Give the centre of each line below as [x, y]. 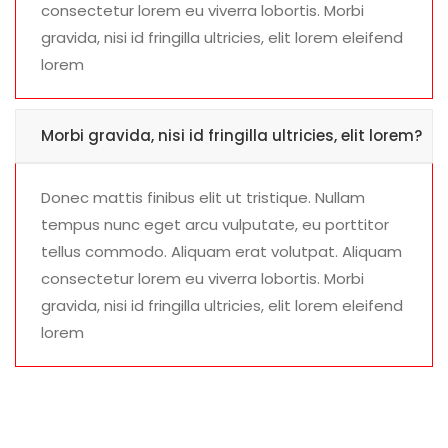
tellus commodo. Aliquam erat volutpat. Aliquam [221, 252]
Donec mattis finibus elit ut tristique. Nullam [203, 198]
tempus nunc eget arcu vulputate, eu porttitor [215, 225]
